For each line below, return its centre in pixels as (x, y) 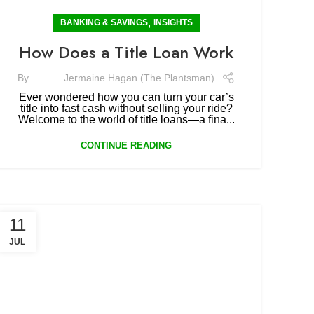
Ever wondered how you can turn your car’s (126, 97)
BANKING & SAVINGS (104, 22)
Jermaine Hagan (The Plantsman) (139, 77)
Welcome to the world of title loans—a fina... (126, 120)
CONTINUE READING (126, 145)
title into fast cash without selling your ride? (126, 108)
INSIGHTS (173, 22)
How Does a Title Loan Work (126, 52)
